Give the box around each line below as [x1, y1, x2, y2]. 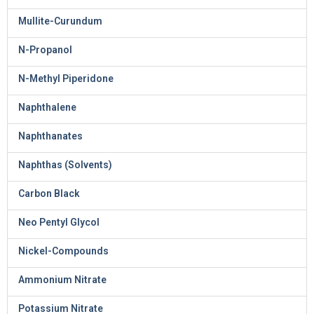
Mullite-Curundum [18, 15, 102, 27]
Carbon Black [18, 188, 80, 199]
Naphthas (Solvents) [18, 159, 112, 170]
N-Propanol [18, 44, 72, 55]
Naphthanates [18, 130, 83, 142]
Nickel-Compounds [18, 245, 109, 257]
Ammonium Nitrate [18, 274, 107, 285]
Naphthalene [18, 102, 76, 113]
